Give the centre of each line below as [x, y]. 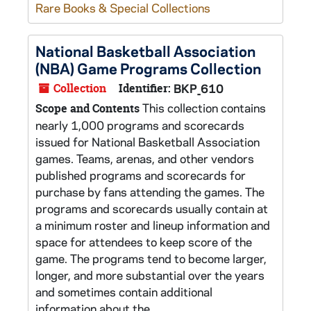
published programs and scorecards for [141, 175]
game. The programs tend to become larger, [151, 258]
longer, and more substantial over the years [150, 275]
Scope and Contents [87, 108]
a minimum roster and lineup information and [153, 225]
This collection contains [203, 108]
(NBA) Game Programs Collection [148, 68]
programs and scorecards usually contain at [152, 208]
